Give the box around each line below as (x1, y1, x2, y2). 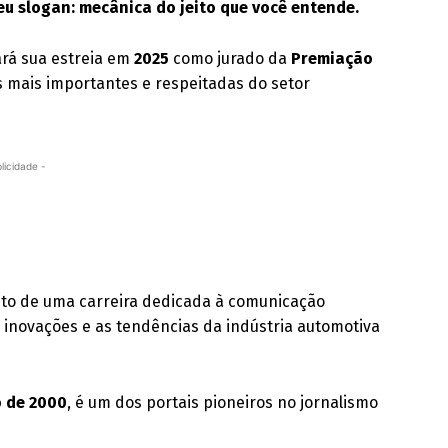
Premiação (291, 49, 374, 68)
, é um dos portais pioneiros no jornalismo (67, 393, 379, 412)
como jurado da (169, 49, 292, 68)
